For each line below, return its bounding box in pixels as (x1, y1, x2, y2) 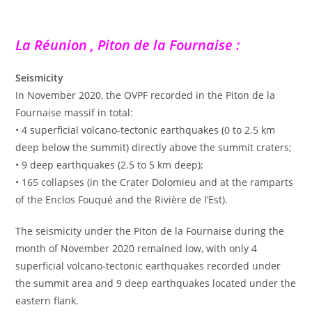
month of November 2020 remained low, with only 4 (15, 241, 258, 255)
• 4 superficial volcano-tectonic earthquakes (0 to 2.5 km (15, 123, 276, 136)
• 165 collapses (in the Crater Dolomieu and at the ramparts (15, 175, 294, 189)
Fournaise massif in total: (15, 105, 134, 119)
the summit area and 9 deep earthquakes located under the (15, 276, 297, 290)
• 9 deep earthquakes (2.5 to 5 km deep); (15, 157, 204, 171)
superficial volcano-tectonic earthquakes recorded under (15, 258, 281, 272)
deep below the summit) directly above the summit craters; (15, 140, 292, 154)
